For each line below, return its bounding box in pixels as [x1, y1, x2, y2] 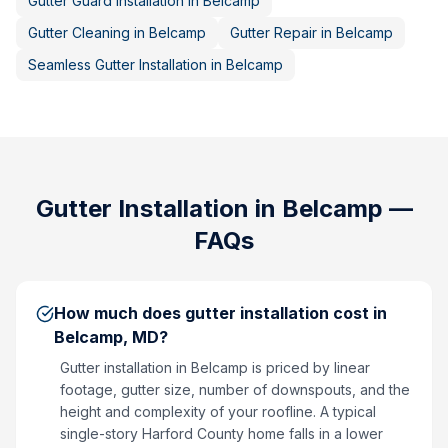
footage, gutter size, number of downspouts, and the [60, 381, 410, 398]
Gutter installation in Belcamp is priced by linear [60, 359, 370, 376]
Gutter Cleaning [28, 24, 130, 41]
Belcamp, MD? [54, 327, 168, 347]
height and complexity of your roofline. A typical [60, 403, 376, 420]
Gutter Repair [230, 24, 317, 41]
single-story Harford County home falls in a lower [60, 425, 383, 442]
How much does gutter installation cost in [54, 303, 387, 323]
